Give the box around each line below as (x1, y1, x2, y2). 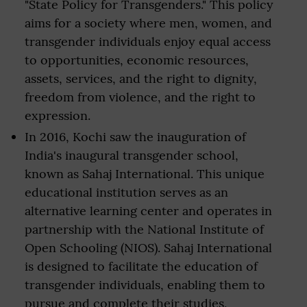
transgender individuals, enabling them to (25, 277, 265, 293)
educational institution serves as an (25, 184, 228, 200)
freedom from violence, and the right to (25, 89, 256, 105)
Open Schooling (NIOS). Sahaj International (25, 240, 272, 256)
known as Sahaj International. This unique (25, 166, 265, 182)
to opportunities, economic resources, (25, 52, 249, 68)
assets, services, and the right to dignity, (25, 71, 257, 86)
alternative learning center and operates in (25, 203, 272, 219)
